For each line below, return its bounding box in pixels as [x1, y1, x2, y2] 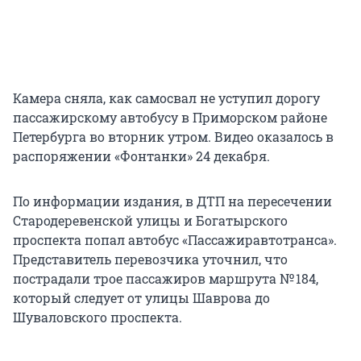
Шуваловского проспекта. [13, 309, 182, 326]
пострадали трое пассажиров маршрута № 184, [13, 270, 318, 288]
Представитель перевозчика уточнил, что [13, 251, 288, 268]
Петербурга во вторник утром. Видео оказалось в [13, 128, 334, 146]
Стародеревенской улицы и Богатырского [13, 212, 288, 230]
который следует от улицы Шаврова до [13, 289, 270, 307]
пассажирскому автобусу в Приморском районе [13, 109, 327, 127]
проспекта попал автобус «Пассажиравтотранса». [13, 231, 337, 249]
